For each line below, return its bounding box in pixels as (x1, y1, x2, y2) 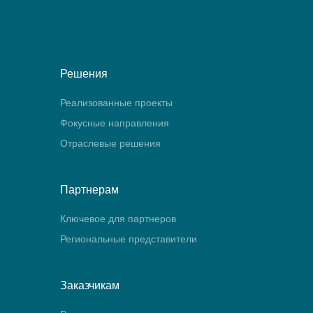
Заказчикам (60, 279, 119, 291)
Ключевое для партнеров (60, 212, 176, 224)
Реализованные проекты (60, 96, 173, 108)
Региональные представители (60, 233, 197, 245)
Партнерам (60, 183, 119, 196)
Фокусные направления (60, 117, 169, 129)
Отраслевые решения (60, 137, 161, 149)
